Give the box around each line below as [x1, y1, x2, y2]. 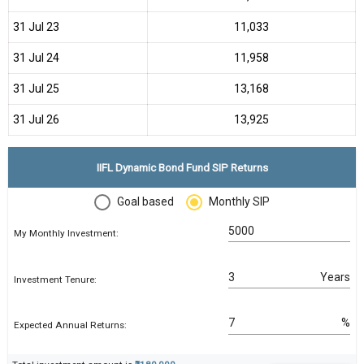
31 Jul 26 [13, 112, 59, 126]
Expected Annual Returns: [14, 319, 127, 331]
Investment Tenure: [14, 273, 97, 285]
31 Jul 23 [13, 19, 59, 33]
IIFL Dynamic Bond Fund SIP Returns [96, 160, 268, 174]
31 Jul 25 [13, 81, 59, 95]
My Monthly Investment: [14, 227, 119, 240]
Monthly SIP [209, 195, 270, 209]
